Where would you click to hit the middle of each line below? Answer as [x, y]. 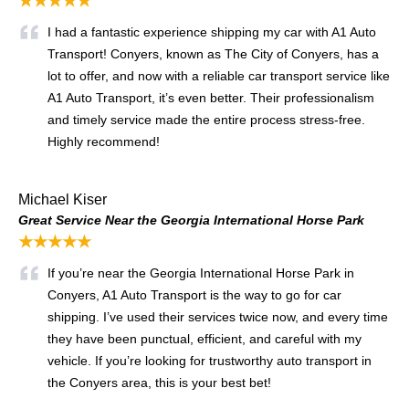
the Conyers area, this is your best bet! [159, 382]
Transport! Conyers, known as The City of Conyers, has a [213, 53]
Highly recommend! [104, 141]
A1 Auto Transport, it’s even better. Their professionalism [211, 97]
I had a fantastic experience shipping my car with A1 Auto [212, 31]
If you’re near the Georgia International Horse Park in [201, 273]
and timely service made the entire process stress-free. [206, 119]
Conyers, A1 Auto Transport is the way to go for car [194, 294]
